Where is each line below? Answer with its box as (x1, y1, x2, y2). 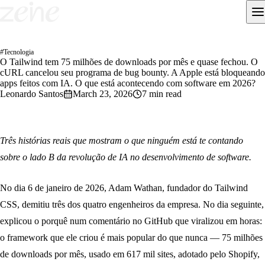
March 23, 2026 (73, 89, 132, 99)
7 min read (142, 89, 182, 99)
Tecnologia (4, 48, 34, 56)
